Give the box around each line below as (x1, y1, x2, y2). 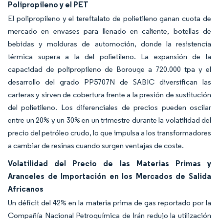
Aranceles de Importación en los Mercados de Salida (8, 171, 211, 181)
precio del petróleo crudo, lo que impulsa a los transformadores (8, 128, 211, 137)
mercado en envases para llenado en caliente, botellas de (8, 26, 211, 36)
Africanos (8, 184, 44, 194)
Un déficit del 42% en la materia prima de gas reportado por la (8, 198, 211, 207)
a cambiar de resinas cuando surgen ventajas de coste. (8, 141, 184, 150)
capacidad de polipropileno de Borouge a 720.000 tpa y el (8, 65, 211, 74)
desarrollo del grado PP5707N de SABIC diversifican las (8, 77, 211, 87)
